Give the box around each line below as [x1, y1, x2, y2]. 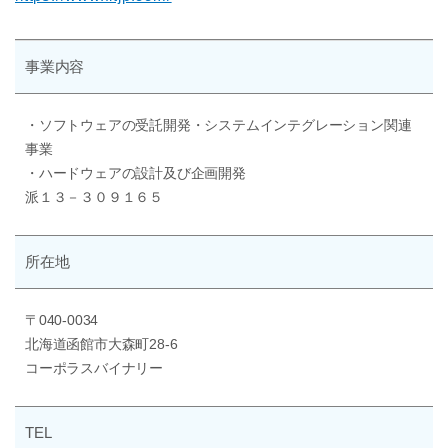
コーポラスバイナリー [25, 361, 163, 377]
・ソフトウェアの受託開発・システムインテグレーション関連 [25, 118, 412, 134]
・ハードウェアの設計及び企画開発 [25, 166, 246, 182]
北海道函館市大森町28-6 [25, 337, 178, 353]
